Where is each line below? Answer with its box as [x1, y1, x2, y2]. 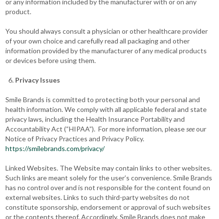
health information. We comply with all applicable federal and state [5, 105, 207, 113]
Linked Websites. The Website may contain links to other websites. [5, 164, 212, 172]
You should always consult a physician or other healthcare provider [5, 27, 208, 35]
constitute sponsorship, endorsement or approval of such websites [5, 203, 211, 211]
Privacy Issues [15, 76, 61, 84]
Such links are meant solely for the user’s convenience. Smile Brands [5, 174, 213, 182]
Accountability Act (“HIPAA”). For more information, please [5, 125, 187, 133]
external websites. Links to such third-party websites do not [5, 193, 190, 201]
